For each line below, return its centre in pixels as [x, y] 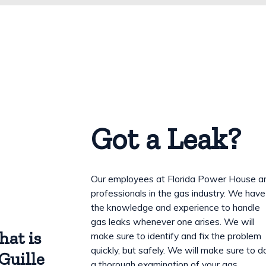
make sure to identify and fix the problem [176, 236]
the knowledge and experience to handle [176, 208]
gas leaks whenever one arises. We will [173, 222]
